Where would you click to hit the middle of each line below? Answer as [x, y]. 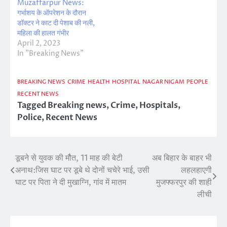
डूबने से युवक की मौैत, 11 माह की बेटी [69, 158]
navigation [43, 179]
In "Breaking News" [50, 54]
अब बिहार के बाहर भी [182, 158]
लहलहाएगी [196, 171]
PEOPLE [197, 82]
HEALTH [99, 82]
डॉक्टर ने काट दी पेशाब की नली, [56, 23]
